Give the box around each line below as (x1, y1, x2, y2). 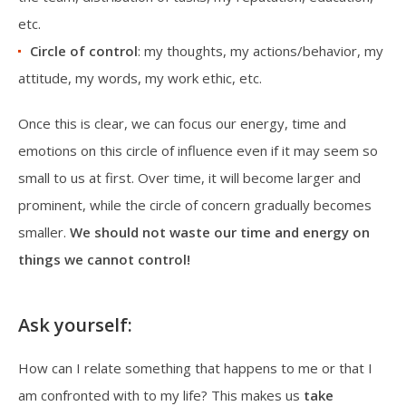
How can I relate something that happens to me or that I (18, 358, 372, 377)
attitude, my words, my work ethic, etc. (18, 68, 262, 87)
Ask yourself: (18, 312, 132, 337)
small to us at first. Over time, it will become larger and (18, 168, 361, 187)
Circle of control (30, 41, 138, 60)
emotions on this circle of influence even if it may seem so (18, 140, 378, 159)
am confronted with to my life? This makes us (18, 385, 304, 404)
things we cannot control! (18, 249, 190, 268)
